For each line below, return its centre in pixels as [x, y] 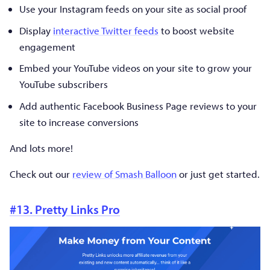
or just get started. [218, 174]
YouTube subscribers [64, 84]
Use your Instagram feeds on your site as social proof [133, 9]
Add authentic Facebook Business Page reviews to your [138, 105]
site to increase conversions [79, 122]
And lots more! [41, 148]
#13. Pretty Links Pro [65, 209]
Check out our [41, 174]
